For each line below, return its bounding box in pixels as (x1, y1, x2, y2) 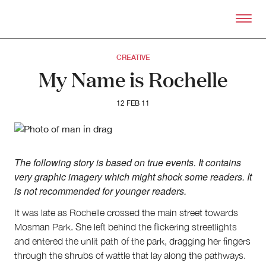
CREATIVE (116, 53, 150, 62)
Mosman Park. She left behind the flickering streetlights (14, 221, 237, 232)
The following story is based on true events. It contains (14, 155, 241, 169)
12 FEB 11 (116, 99, 150, 107)
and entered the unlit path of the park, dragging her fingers (14, 235, 251, 246)
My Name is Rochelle (39, 65, 227, 93)
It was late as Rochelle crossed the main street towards (14, 207, 238, 218)
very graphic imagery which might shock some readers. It (14, 169, 252, 183)
